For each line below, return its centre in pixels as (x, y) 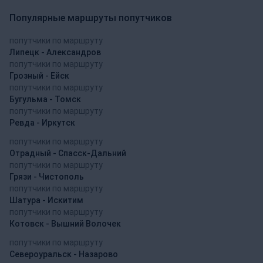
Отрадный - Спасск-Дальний (68, 153)
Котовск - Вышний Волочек (65, 223)
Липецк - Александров (55, 52)
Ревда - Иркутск (42, 122)
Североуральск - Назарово (64, 254)
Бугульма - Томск (45, 99)
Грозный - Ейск (39, 75)
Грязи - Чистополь (47, 176)
